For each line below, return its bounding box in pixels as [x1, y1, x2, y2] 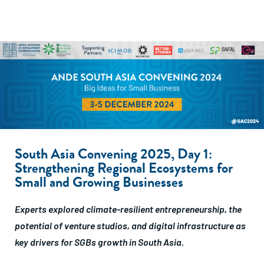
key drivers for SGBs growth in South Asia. [15, 236, 184, 248]
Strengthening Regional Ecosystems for [15, 157, 233, 179]
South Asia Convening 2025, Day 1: [15, 143, 212, 165]
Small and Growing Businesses [15, 171, 183, 193]
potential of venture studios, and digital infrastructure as [15, 220, 246, 232]
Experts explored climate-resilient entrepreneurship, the [15, 203, 242, 215]
